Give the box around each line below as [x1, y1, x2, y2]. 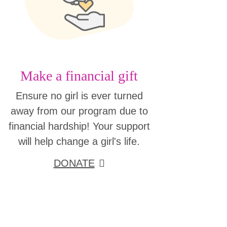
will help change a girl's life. [18, 135, 140, 147]
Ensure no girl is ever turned [15, 90, 143, 101]
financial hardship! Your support [8, 120, 150, 132]
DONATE [53, 157, 95, 169]
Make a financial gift [20, 67, 138, 84]
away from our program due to [10, 105, 148, 117]
